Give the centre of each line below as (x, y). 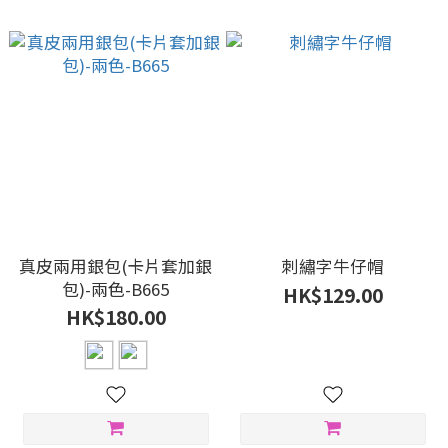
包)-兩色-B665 (115, 289)
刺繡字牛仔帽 (332, 266)
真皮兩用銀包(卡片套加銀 (115, 266)
